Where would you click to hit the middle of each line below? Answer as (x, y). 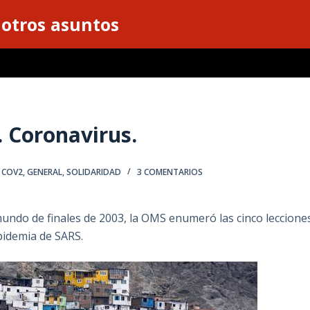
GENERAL (45, 172)
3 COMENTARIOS (170, 172)
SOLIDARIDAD (94, 172)
